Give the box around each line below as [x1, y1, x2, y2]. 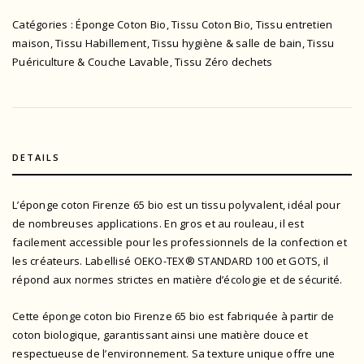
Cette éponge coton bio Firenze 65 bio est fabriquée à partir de [12, 309, 335, 324]
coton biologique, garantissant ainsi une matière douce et [12, 327, 308, 343]
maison [12, 36, 50, 51]
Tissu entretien [255, 17, 333, 32]
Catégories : [12, 17, 76, 32]
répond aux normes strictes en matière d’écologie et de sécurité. [12, 272, 343, 288]
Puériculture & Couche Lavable [12, 54, 170, 70]
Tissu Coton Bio [171, 17, 250, 32]
